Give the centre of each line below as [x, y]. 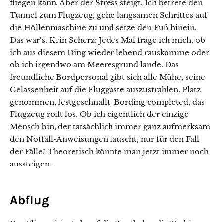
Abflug [29, 200]
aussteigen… [32, 164]
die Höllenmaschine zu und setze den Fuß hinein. [103, 28]
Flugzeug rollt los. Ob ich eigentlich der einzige [99, 114]
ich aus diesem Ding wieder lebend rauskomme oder [110, 52]
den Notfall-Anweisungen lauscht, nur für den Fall [105, 139]
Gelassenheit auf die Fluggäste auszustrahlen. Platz [105, 89]
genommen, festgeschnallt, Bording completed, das [107, 102]
